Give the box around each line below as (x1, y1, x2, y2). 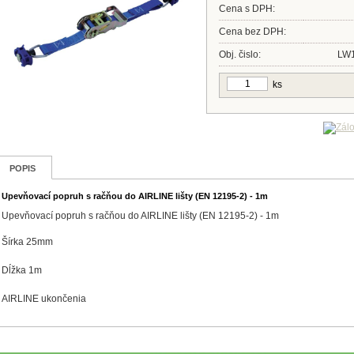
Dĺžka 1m (2, 265, 42, 276)
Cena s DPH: (219, 3, 275, 14)
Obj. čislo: (219, 49, 261, 60)
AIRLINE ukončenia (2, 293, 86, 304)
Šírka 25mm (2, 236, 53, 247)
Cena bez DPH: (219, 26, 286, 37)
